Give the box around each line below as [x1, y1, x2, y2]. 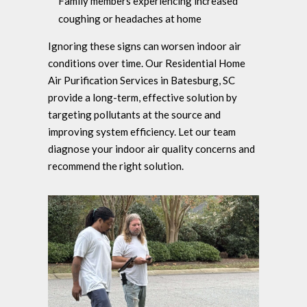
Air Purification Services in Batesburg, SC [48, 74, 235, 87]
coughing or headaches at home [58, 12, 201, 25]
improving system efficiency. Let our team [48, 125, 236, 138]
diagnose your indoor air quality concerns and [48, 143, 255, 156]
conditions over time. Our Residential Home [48, 57, 245, 70]
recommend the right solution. [48, 160, 184, 173]
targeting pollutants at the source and [48, 108, 221, 121]
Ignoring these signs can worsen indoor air [48, 40, 241, 53]
